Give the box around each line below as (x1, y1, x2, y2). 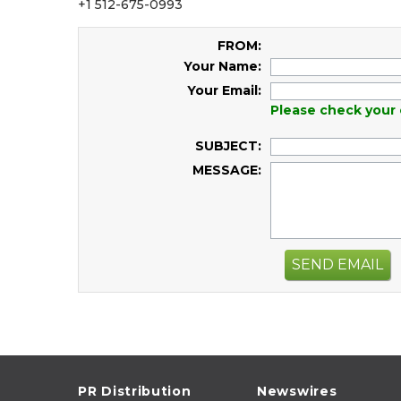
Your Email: (187, 82, 261, 98)
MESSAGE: (192, 162, 261, 178)
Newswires (257, 382, 337, 399)
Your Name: (183, 58, 261, 74)
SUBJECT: (195, 138, 261, 154)
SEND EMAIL (292, 255, 383, 273)
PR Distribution (78, 382, 192, 399)
